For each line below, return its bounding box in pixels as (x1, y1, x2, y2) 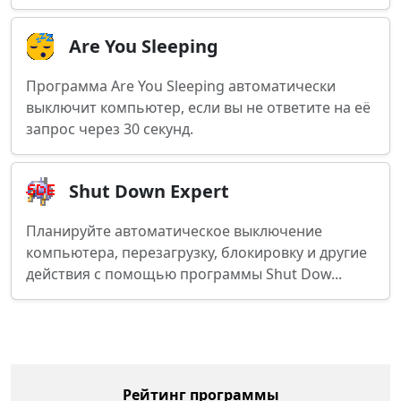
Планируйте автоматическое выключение (26, 221, 322, 241)
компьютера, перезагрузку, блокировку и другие (26, 243, 367, 262)
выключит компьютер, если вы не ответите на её (26, 98, 371, 117)
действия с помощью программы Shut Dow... (26, 264, 342, 284)
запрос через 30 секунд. (26, 119, 193, 139)
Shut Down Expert (69, 179, 229, 203)
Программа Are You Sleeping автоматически (26, 76, 336, 96)
